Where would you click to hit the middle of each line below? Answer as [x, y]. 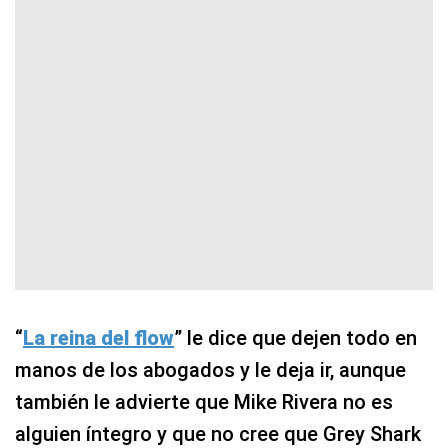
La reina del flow [98, 337]
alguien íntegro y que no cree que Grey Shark [218, 433]
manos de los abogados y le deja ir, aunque [210, 369]
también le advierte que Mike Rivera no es [204, 401]
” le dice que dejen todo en [295, 337]
